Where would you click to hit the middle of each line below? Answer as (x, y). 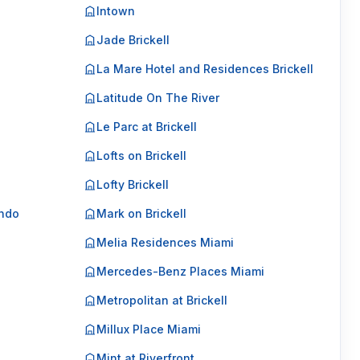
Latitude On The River (157, 98)
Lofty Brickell (132, 184)
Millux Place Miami (148, 329)
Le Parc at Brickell (146, 127)
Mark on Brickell (141, 213)
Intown (115, 11)
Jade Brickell (133, 40)
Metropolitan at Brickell (162, 300)
